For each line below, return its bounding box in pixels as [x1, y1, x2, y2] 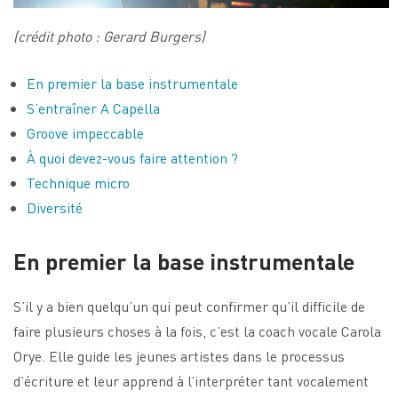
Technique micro [27, 172, 130, 192]
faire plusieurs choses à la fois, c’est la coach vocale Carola [13, 321, 381, 340]
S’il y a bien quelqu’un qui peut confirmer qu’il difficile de [13, 296, 365, 315]
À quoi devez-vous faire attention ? [27, 147, 238, 167]
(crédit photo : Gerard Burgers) [13, 26, 205, 45]
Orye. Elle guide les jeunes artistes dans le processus [13, 346, 345, 365]
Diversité [27, 197, 83, 217]
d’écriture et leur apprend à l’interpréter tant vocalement [13, 370, 369, 390]
